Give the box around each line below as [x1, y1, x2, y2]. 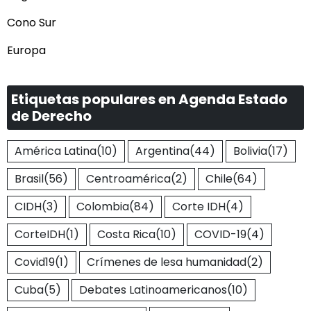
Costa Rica [97, 226, 155, 243]
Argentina [135, 143, 190, 160]
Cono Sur [7, 15, 56, 31]
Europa [7, 42, 46, 59]
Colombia [76, 199, 129, 215]
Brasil [15, 171, 44, 187]
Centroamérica [86, 171, 171, 187]
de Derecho [11, 106, 92, 126]
